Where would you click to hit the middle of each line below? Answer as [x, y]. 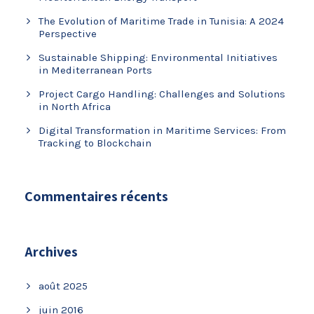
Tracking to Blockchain [95, 143]
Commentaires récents [96, 196]
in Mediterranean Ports [95, 70]
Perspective [68, 33]
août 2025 [63, 286]
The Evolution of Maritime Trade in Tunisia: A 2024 [161, 21]
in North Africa [75, 106]
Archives [51, 251]
